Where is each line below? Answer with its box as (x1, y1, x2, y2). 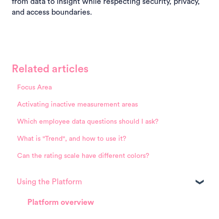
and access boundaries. (12, 8, 92, 17)
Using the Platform (17, 178, 82, 186)
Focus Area (17, 84, 52, 91)
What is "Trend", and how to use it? (17, 135, 127, 142)
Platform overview (27, 198, 94, 206)
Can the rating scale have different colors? (17, 152, 150, 159)
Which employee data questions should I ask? (17, 118, 159, 125)
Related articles (12, 63, 88, 74)
